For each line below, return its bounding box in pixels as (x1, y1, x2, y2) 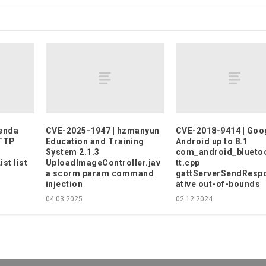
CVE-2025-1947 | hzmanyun (45, 125, 160, 135)
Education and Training (45, 136, 144, 146)
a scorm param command (45, 168, 154, 178)
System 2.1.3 (45, 147, 100, 157)
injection (45, 179, 83, 189)
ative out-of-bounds (175, 179, 261, 189)
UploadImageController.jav (45, 157, 161, 167)
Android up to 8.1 (175, 136, 248, 146)
